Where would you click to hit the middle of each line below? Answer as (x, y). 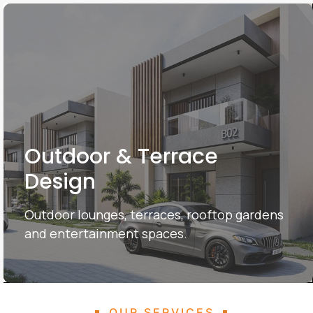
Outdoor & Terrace (121, 156)
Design (60, 182)
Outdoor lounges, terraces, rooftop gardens (154, 214)
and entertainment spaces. (105, 233)
